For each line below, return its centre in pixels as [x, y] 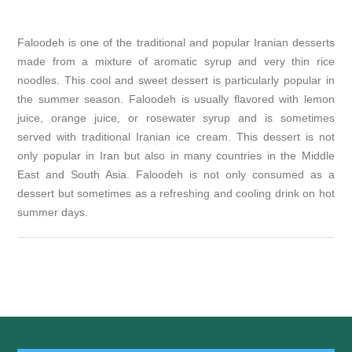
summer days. [53, 213]
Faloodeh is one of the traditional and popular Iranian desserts [176, 43]
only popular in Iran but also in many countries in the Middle [176, 156]
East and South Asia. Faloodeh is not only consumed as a [176, 175]
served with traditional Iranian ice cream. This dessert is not [176, 137]
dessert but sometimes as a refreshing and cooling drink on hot [176, 194]
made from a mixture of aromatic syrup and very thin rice [176, 62]
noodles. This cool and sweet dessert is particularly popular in [176, 81]
